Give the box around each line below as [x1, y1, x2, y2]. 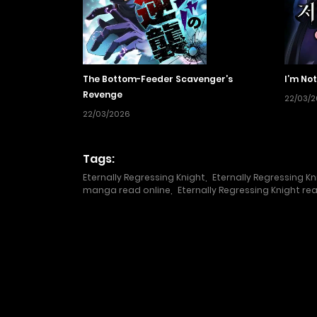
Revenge [83, 88, 122, 101]
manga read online [83, 184, 171, 197]
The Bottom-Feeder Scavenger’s [83, 73, 233, 86]
